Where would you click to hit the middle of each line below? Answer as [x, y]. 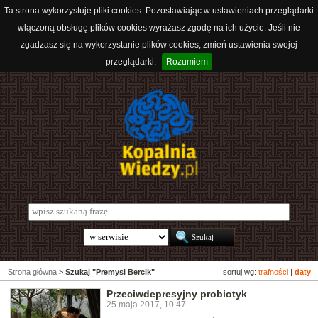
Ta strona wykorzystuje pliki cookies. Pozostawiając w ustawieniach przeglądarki [159, 11]
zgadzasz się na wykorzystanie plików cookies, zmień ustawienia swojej [159, 45]
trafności [273, 272]
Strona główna [32, 272]
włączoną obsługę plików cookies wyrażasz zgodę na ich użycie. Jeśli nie [159, 28]
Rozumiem [187, 62]
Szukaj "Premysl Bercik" [110, 272]
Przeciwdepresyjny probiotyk [177, 294]
